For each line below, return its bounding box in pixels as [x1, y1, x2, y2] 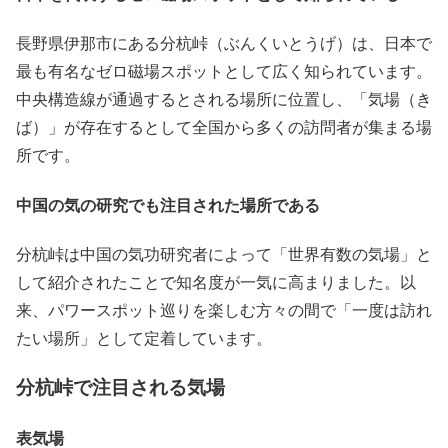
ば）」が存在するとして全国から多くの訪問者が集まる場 [16, 116, 432, 138]
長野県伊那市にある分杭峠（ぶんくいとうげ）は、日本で [16, 32, 432, 54]
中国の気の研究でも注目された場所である [16, 192, 320, 216]
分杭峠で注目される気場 [16, 372, 225, 400]
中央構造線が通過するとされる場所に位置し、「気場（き [16, 88, 432, 110]
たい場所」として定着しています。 [16, 327, 272, 349]
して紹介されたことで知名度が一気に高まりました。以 [16, 271, 416, 293]
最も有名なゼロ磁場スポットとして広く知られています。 [16, 60, 432, 82]
